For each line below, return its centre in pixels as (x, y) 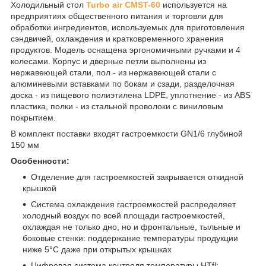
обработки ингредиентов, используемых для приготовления (128, 27)
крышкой (39, 188)
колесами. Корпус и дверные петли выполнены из (108, 61)
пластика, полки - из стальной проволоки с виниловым (117, 106)
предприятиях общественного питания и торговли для (117, 16)
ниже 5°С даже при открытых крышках (97, 249)
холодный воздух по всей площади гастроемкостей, (124, 215)
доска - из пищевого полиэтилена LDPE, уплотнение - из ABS (131, 95)
